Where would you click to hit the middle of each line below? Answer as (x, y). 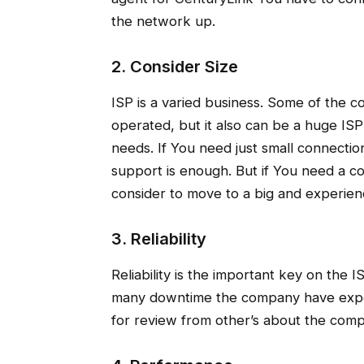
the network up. (163, 21)
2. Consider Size (174, 66)
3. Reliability (158, 239)
